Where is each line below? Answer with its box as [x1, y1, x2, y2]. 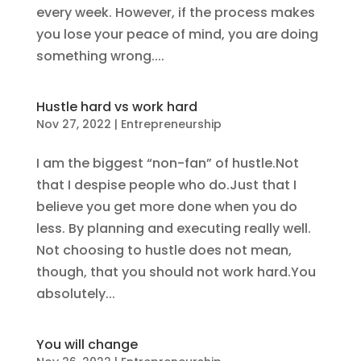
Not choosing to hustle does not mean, [35, 241, 292, 259]
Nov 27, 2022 [35, 116, 111, 132]
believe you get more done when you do [35, 197, 297, 216]
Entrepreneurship [120, 116, 222, 132]
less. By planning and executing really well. [35, 219, 311, 238]
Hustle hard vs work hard [35, 98, 197, 116]
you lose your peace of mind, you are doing [35, 25, 318, 44]
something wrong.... [35, 47, 164, 65]
